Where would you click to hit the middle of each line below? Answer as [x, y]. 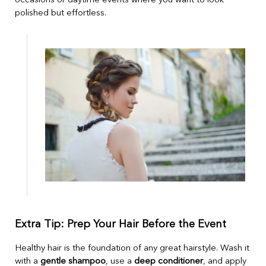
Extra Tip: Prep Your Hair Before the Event [121, 224]
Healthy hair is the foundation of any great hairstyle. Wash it [132, 248]
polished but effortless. [61, 14]
